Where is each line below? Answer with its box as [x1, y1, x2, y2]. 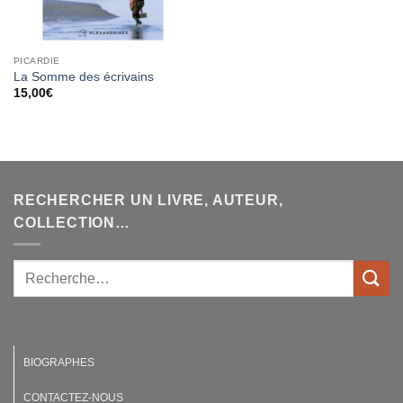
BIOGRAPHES [23, 356, 94, 370]
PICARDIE [13, 55, 60, 66]
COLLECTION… [13, 214, 130, 230]
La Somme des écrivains [13, 69, 154, 84]
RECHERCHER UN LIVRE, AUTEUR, [13, 192, 283, 208]
